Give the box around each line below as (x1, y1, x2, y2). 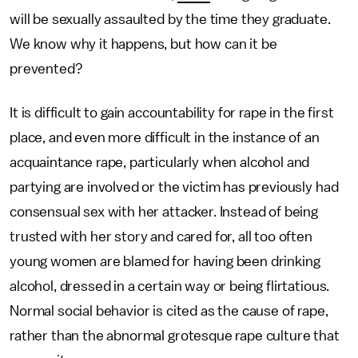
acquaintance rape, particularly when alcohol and (10, 155, 310, 169)
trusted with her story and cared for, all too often (10, 229, 312, 244)
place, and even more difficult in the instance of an (10, 130, 320, 145)
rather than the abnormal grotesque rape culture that (10, 328, 340, 343)
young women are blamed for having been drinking (10, 254, 320, 268)
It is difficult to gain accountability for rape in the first (10, 105, 334, 120)
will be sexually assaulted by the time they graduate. (10, 12, 331, 26)
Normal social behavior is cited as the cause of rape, (10, 304, 328, 318)
